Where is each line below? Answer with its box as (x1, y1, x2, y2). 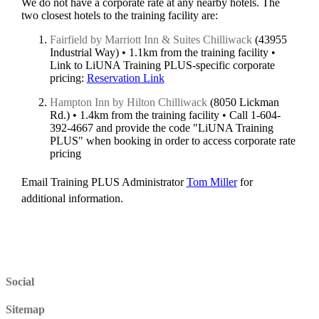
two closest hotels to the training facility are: (21, 9, 218, 22)
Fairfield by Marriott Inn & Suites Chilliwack (49, 33, 252, 46)
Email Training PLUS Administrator (21, 176, 187, 189)
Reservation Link (86, 72, 164, 85)
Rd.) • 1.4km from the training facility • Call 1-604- (49, 109, 281, 122)
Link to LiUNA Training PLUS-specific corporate (49, 59, 275, 72)
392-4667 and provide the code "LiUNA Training (49, 122, 273, 135)
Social (6, 276, 34, 288)
